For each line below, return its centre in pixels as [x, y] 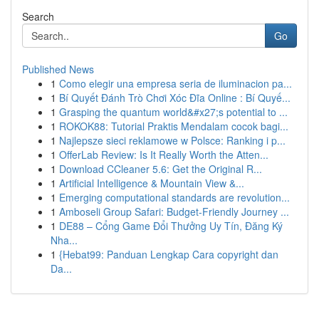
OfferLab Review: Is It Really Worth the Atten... [164, 155]
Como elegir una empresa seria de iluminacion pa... [176, 83]
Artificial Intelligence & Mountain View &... [152, 183]
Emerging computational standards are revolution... [174, 197]
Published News [58, 69]
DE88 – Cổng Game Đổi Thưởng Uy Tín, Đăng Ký [171, 226]
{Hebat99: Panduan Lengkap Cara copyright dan [169, 254]
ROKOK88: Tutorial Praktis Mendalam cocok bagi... [174, 126]
